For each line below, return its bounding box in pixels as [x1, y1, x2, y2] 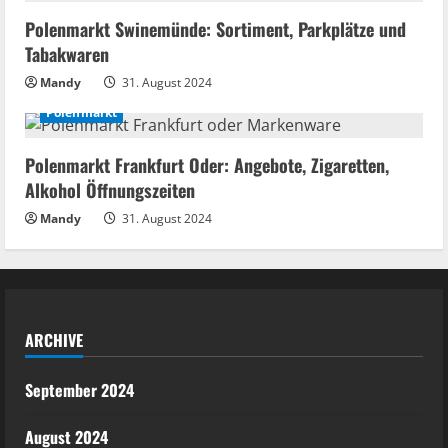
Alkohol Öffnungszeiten [25, 177, 195, 203]
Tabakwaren [25, 41, 109, 67]
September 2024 [25, 378, 134, 402]
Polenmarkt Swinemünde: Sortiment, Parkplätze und [25, 16, 406, 42]
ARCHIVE [25, 328, 83, 352]
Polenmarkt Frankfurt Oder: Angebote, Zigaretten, [25, 152, 389, 178]
